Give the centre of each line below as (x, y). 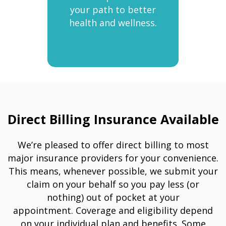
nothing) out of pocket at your (113, 197)
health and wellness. (113, 23)
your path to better (113, 10)
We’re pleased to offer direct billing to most (113, 145)
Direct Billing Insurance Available (113, 119)
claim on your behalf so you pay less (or (113, 184)
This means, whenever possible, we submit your (113, 171)
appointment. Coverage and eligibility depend (113, 210)
